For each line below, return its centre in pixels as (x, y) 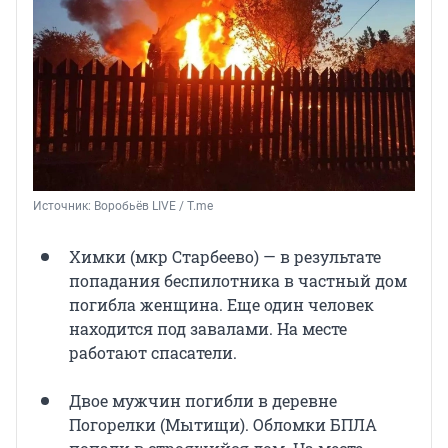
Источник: (63, 205)
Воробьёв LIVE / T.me (153, 205)
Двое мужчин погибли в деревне (203, 400)
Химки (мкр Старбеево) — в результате (225, 256)
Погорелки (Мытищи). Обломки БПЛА (223, 424)
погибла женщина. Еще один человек (221, 304)
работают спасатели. (153, 352)
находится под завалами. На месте (208, 328)
